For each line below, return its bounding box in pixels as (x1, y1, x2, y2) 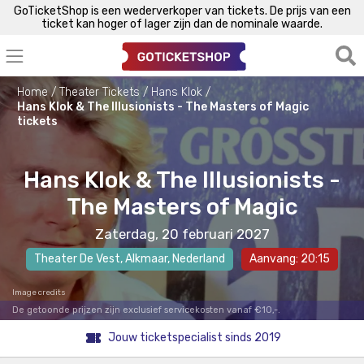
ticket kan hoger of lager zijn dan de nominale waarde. (41, 16, 323, 31)
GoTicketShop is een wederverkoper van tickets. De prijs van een (13, 3, 351, 18)
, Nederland (167, 251, 225, 266)
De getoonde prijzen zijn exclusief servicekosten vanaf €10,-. (12, 304, 280, 315)
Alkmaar (125, 251, 167, 266)
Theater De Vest (34, 251, 120, 266)
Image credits (12, 287, 66, 297)
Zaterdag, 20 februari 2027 (94, 225, 270, 242)
